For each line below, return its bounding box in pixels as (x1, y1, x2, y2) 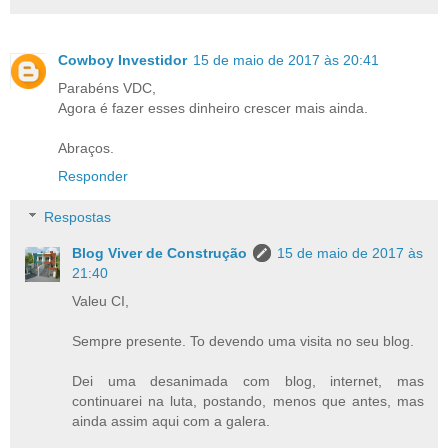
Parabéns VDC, (58, 79, 156, 96)
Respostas (44, 209, 112, 226)
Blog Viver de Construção (72, 245, 248, 262)
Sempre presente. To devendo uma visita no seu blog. (72, 333, 415, 350)
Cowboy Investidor (58, 51, 187, 68)
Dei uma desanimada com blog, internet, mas (72, 373, 424, 390)
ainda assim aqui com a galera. (72, 413, 271, 430)
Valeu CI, (72, 293, 130, 310)
